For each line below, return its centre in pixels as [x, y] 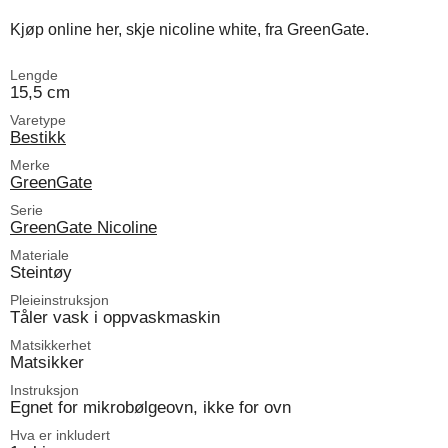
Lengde [34, 74]
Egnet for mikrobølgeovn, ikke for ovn [150, 406]
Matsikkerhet [50, 344]
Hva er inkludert [60, 434]
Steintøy [41, 271]
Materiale [39, 254]
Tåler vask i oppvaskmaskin [115, 316]
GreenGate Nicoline [83, 226]
